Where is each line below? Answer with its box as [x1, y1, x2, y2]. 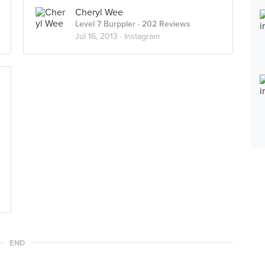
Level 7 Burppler [75, 19, 135, 29]
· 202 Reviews [135, 19, 190, 29]
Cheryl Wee [75, 7, 123, 18]
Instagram [124, 31, 160, 41]
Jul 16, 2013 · [75, 31, 124, 41]
